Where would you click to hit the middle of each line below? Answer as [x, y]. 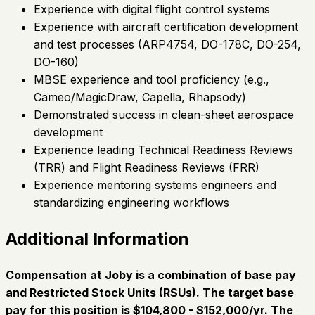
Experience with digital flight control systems [152, 9]
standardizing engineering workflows [131, 202]
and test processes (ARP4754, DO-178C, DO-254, [167, 44]
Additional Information [97, 238]
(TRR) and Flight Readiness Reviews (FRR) [147, 167]
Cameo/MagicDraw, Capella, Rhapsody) [140, 97]
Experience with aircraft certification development [166, 26]
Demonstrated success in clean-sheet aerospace [164, 114]
